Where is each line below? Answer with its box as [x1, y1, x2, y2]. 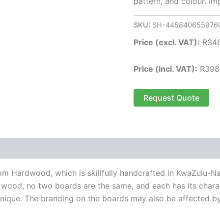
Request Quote [143, 93, 199, 103]
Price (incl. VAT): [134, 64, 197, 74]
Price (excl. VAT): [134, 37, 200, 48]
